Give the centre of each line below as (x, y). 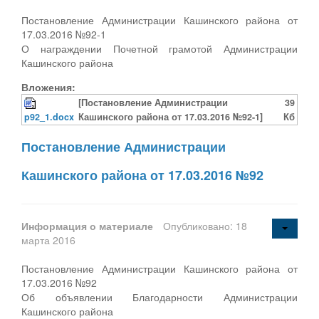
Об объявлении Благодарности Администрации (159, 297)
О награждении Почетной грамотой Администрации (159, 48)
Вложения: (48, 87)
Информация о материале (89, 225)
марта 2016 (48, 240)
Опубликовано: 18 (205, 225)
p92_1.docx (49, 116)
